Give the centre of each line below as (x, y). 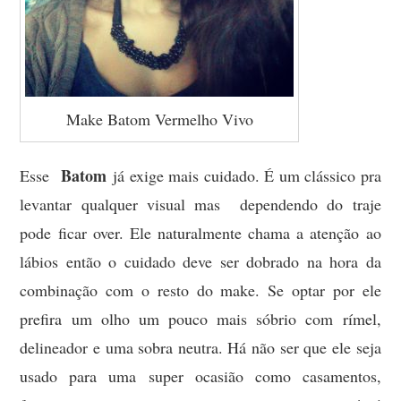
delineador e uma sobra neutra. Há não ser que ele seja (200, 347)
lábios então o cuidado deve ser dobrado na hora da (200, 261)
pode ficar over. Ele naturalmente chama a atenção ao (200, 232)
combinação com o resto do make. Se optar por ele (200, 290)
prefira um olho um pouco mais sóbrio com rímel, (200, 318)
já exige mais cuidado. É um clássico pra (247, 175)
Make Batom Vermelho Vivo (159, 119)
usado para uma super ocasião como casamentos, (200, 375)
